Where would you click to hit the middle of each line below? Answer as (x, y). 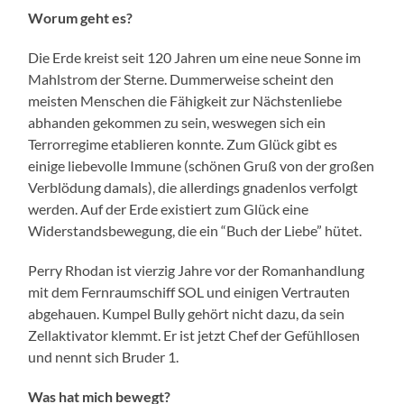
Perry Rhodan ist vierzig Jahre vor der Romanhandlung (197, 271)
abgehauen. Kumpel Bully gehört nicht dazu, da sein (187, 314)
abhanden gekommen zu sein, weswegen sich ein (177, 123)
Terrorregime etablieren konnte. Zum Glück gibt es (183, 144)
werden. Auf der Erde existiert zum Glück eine (169, 209)
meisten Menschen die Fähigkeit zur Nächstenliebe (185, 101)
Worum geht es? (81, 18)
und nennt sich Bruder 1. (104, 357)
